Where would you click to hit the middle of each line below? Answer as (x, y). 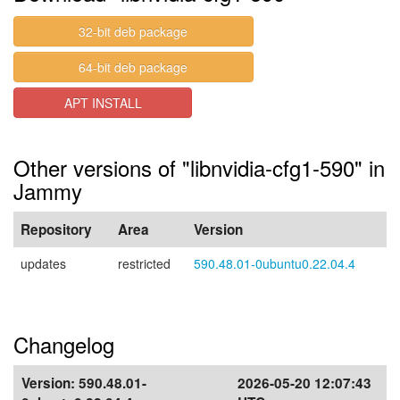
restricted (144, 263)
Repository (56, 229)
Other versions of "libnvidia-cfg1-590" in (199, 167)
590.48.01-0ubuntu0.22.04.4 (275, 263)
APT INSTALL (103, 103)
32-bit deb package (133, 31)
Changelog (64, 344)
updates (43, 263)
